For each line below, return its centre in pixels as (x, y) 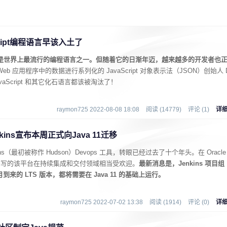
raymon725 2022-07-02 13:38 (102, 202)
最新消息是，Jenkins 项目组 (182, 163)
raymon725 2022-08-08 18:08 (98, 109)
